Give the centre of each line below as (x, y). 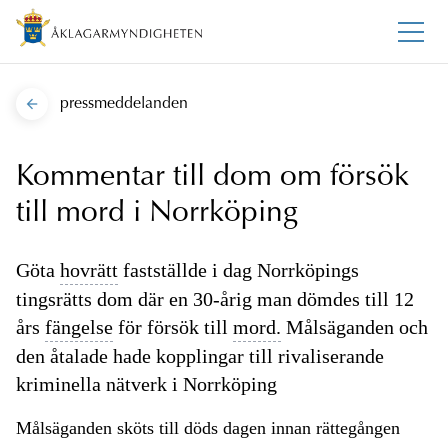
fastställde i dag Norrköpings (238, 270)
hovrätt (89, 270)
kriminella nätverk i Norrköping (146, 384)
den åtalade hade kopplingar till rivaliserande (200, 356)
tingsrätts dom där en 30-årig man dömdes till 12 (215, 299)
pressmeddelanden (124, 104)
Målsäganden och (354, 327)
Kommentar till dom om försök (212, 178)
